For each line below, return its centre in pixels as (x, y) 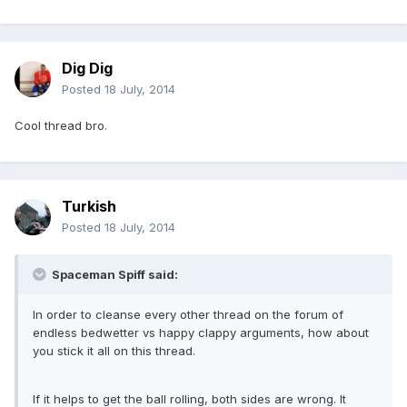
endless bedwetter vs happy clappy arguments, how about (201, 333)
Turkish (89, 207)
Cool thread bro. (61, 126)
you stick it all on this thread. (114, 351)
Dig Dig (87, 69)
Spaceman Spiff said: (114, 275)
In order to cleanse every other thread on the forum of (188, 315)
